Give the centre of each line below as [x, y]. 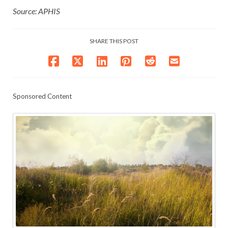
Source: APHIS [36, 11]
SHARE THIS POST [114, 41]
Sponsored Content [42, 96]
